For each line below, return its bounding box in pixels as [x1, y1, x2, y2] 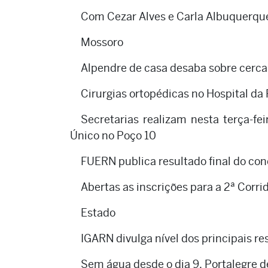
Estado [81, 206, 115, 220]
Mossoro [81, 36, 123, 49]
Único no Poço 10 [70, 129, 156, 142]
